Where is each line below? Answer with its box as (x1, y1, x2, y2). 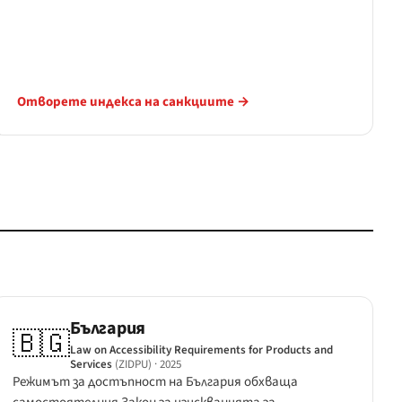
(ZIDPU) (115, 355, 153, 372)
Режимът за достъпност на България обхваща (13, 371, 299, 391)
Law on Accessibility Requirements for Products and (70, 341, 334, 358)
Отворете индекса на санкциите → (17, 92, 250, 111)
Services (70, 355, 113, 372)
